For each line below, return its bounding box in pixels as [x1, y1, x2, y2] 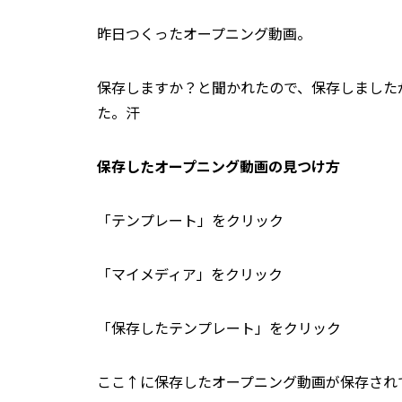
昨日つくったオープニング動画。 [97, 22, 311, 45]
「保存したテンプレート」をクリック [97, 317, 341, 339]
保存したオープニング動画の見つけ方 [97, 155, 340, 178]
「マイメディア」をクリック [97, 263, 283, 285]
